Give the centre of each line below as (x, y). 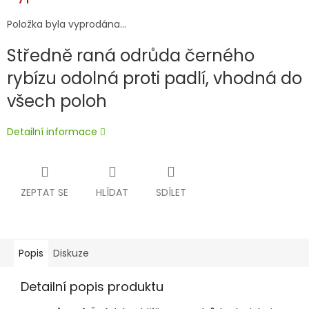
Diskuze (71, 253)
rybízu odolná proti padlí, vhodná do (154, 79)
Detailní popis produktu (92, 287)
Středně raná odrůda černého (131, 56)
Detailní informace (52, 132)
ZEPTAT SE (44, 193)
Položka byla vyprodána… (67, 24)
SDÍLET (171, 193)
